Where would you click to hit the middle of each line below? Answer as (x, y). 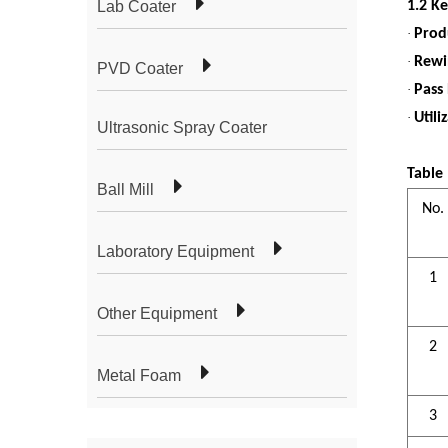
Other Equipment (157, 313)
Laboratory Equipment (175, 251)
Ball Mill (125, 189)
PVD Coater (140, 68)
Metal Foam (139, 375)
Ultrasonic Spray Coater (182, 127)
